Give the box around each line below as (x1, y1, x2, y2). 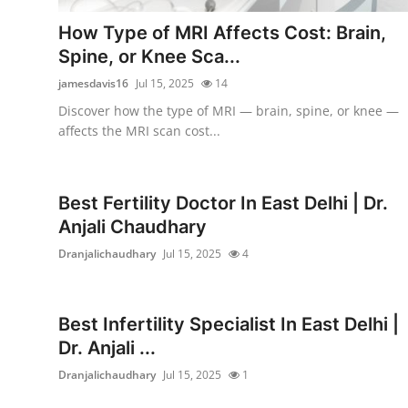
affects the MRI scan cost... (58, 121, 220, 139)
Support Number (14, 6, 129, 25)
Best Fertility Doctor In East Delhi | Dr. (58, 191, 388, 214)
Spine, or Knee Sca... (58, 45, 240, 67)
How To (14, 51, 67, 69)
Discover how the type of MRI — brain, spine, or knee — (58, 101, 399, 119)
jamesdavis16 (58, 75, 128, 91)
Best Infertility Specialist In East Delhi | (58, 312, 399, 335)
